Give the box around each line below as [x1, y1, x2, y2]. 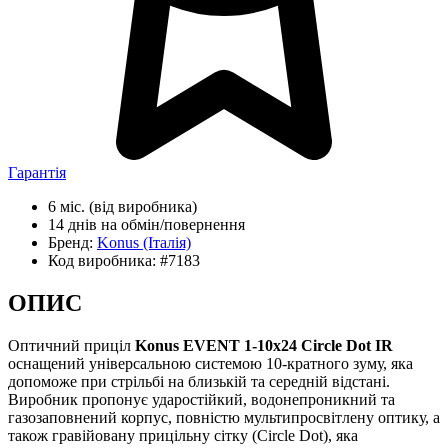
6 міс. [48, 198, 85, 216]
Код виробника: [48, 252, 160, 270]
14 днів [48, 216, 97, 234]
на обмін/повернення [97, 216, 245, 234]
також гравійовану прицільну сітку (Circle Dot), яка [8, 427, 358, 445]
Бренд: [48, 234, 97, 252]
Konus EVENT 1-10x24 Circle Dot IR [135, 337, 393, 355]
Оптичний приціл [8, 337, 135, 355]
